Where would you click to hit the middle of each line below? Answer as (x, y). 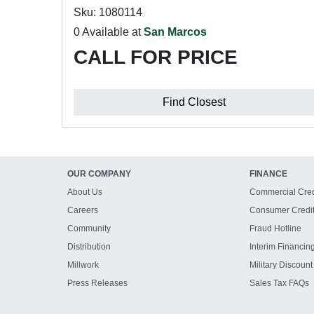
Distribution (89, 247)
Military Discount (281, 265)
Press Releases (97, 283)
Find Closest (194, 102)
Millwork (83, 265)
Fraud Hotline (275, 228)
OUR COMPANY (99, 174)
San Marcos (175, 32)
